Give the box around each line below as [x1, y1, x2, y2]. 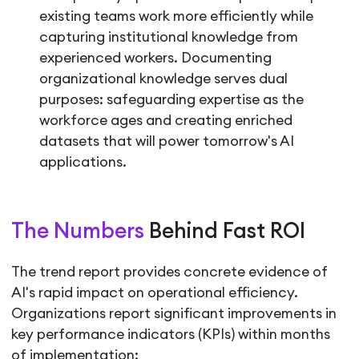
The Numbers [11, 220, 145, 242]
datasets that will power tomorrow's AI [39, 135, 295, 149]
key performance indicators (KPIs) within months [11, 327, 331, 341]
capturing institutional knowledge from [39, 30, 299, 45]
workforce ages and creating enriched [39, 114, 293, 128]
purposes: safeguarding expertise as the [39, 93, 305, 107]
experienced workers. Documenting [39, 51, 272, 66]
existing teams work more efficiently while [39, 10, 314, 24]
